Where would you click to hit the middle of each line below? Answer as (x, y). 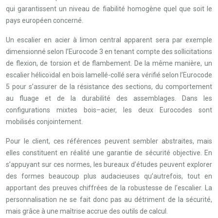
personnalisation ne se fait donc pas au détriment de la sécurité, (109, 200)
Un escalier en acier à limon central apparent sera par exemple (109, 40)
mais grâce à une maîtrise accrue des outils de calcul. (87, 211)
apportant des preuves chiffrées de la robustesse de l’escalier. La (109, 188)
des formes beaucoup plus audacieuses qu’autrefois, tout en (109, 176)
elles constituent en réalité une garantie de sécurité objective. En (109, 153)
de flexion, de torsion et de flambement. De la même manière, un (109, 63)
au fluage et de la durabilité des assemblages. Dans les (109, 98)
